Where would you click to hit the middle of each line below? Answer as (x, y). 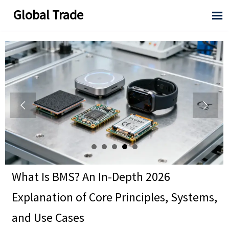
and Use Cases (48, 218)
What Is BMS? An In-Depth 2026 (91, 177)
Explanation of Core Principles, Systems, (114, 197)
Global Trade (49, 14)
